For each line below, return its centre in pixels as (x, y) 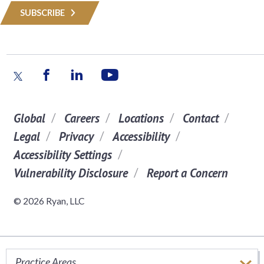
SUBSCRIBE (43, 12)
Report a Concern (187, 173)
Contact (200, 118)
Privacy (76, 136)
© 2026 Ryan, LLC (49, 200)
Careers (82, 118)
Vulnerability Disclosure (70, 173)
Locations (141, 118)
